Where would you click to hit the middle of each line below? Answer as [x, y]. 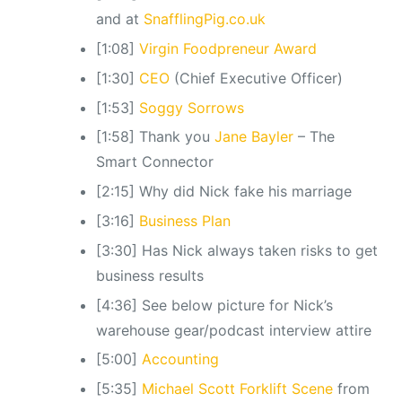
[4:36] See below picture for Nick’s [214, 305]
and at [119, 19]
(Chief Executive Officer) [256, 78]
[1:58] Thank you [155, 137]
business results [149, 275]
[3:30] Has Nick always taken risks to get [236, 250]
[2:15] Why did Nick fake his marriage [223, 192]
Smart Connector [154, 162]
